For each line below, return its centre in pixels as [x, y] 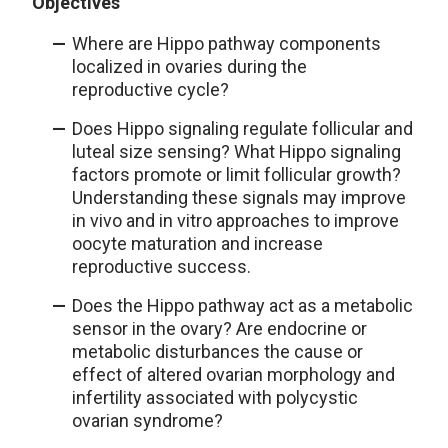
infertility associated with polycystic [215, 398]
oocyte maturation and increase [197, 244]
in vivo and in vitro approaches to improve [235, 221]
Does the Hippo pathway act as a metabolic [242, 306]
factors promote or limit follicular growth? [236, 175]
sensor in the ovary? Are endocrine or [219, 329]
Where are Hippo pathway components [226, 44]
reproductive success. [161, 267]
